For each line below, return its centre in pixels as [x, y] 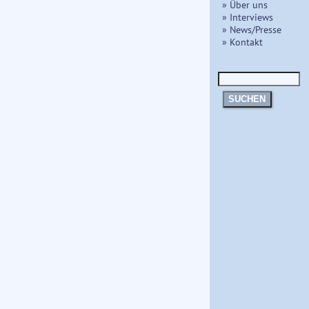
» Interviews [248, 17]
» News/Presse [252, 29]
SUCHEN [247, 99]
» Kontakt [242, 41]
